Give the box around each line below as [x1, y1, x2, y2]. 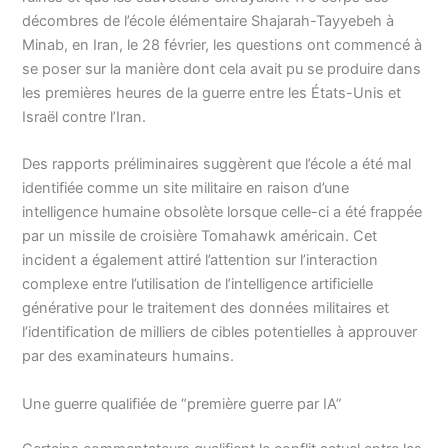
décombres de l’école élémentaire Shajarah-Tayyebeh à [22, 11, 395, 30]
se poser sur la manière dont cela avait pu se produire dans [22, 59, 422, 78]
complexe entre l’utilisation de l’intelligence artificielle [22, 275, 374, 294]
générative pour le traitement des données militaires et [22, 299, 390, 318]
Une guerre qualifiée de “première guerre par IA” [22, 394, 343, 413]
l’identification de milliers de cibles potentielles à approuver [22, 323, 418, 342]
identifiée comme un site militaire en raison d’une [22, 179, 350, 198]
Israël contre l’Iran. [22, 107, 147, 126]
